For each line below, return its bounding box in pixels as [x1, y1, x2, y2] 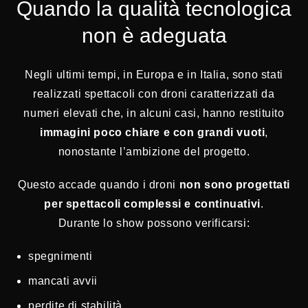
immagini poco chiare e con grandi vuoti [39, 126, 265, 139]
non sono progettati [179, 179, 290, 191]
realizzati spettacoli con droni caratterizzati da [33, 88, 275, 100]
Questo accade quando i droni [18, 179, 179, 191]
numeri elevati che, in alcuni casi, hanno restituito [23, 107, 285, 120]
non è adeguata [81, 23, 227, 47]
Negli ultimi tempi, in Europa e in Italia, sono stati [25, 69, 283, 81]
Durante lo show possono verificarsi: [58, 217, 250, 230]
